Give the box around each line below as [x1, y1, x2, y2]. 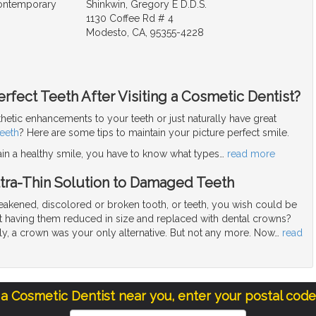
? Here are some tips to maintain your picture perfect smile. [19, 126, 289, 138]
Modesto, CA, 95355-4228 [85, 26, 204, 38]
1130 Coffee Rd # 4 [85, 12, 174, 24]
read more [227, 147, 275, 159]
